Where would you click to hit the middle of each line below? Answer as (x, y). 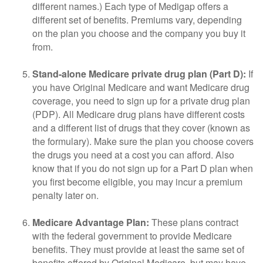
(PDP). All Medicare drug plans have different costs (139, 114)
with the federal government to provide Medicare (132, 236)
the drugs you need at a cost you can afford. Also (133, 155)
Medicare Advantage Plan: (91, 222)
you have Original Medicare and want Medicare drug (141, 87)
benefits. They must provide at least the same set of (138, 249)
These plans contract (194, 222)
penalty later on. (65, 195)
